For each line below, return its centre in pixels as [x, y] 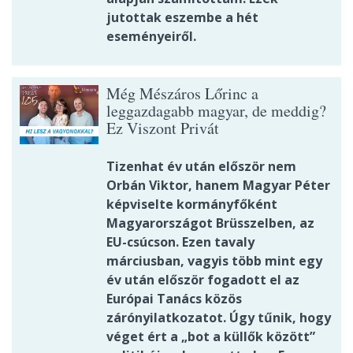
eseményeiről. [151, 37]
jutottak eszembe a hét [182, 18]
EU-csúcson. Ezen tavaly [180, 242]
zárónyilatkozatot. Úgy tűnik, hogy [219, 318]
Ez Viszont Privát [163, 128]
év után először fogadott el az [203, 280]
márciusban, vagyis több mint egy [214, 261]
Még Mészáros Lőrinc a [182, 94]
